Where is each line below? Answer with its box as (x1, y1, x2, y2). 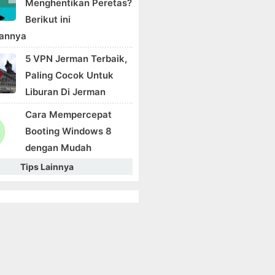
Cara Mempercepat (25, 109, 112, 120)
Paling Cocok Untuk (25, 69, 114, 81)
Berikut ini (25, 14, 71, 25)
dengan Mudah (25, 142, 91, 153)
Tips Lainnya (20, 161, 74, 172)
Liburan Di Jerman (25, 86, 106, 98)
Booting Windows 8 (25, 125, 112, 137)
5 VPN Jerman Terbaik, (25, 53, 127, 64)
